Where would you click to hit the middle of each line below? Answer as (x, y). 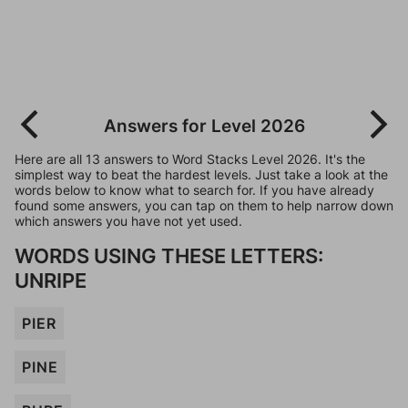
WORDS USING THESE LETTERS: (169, 255)
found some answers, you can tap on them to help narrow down (204, 205)
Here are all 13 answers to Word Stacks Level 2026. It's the (190, 159)
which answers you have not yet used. (128, 221)
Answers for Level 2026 (204, 126)
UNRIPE (51, 280)
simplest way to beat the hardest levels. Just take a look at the (201, 174)
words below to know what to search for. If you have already (194, 190)
